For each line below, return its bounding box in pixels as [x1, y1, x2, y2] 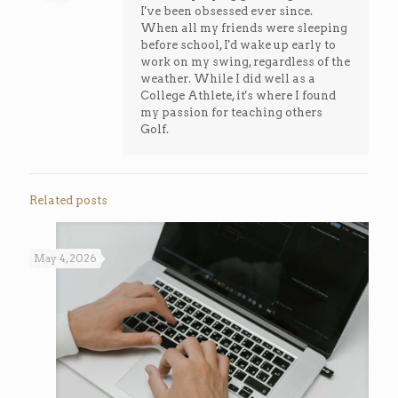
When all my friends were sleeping [140, 20, 347, 35]
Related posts [29, 193, 107, 207]
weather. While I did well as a [140, 71, 315, 85]
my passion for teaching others [140, 105, 322, 119]
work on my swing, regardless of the [140, 54, 350, 68]
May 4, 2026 [34, 251, 97, 265]
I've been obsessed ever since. [140, 4, 313, 18]
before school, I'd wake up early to [140, 37, 336, 52]
